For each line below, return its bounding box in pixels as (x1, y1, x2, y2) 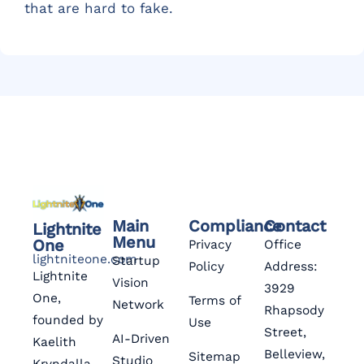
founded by (32, 312, 103, 327)
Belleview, (263, 346, 325, 362)
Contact (263, 215, 326, 236)
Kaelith (32, 334, 76, 349)
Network (112, 297, 165, 312)
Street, (263, 324, 306, 340)
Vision (112, 275, 149, 290)
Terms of (188, 292, 240, 308)
